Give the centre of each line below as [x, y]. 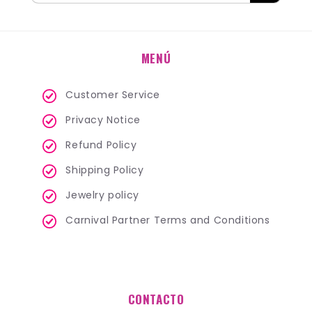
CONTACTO [156, 299]
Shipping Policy [105, 170]
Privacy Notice [103, 120]
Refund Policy [101, 145]
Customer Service [113, 95]
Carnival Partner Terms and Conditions [168, 220]
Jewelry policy [102, 195]
